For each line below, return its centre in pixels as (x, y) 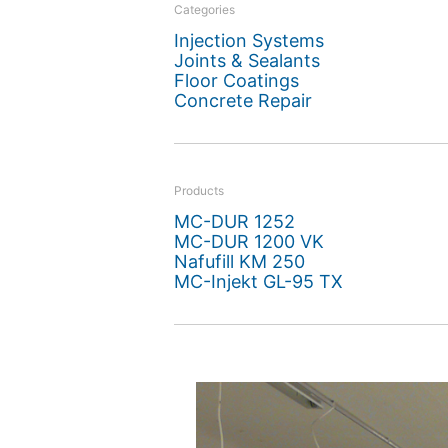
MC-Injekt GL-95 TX (258, 281)
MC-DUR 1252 (234, 221)
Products (198, 190)
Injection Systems (248, 40)
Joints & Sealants (246, 60)
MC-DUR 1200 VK (248, 241)
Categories (204, 9)
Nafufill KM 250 (239, 261)
